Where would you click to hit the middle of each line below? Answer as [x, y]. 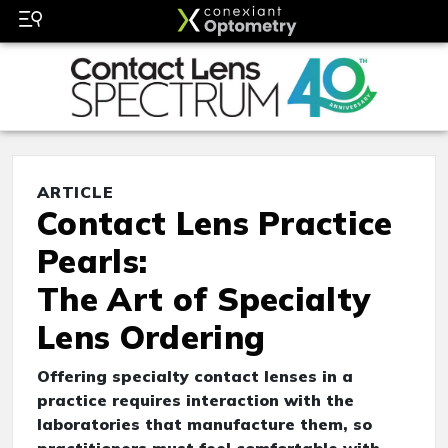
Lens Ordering [151, 337]
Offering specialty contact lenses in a [195, 376]
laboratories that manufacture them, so [204, 424]
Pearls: [92, 261]
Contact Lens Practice [215, 223]
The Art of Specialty [204, 299]
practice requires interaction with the [195, 400]
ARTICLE [75, 192]
